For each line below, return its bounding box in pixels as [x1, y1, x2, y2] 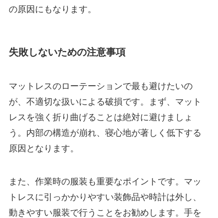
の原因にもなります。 [8, 4, 96, 15]
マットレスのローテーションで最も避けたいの [8, 81, 193, 91]
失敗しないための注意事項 [8, 47, 126, 58]
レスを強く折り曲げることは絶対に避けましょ [8, 112, 193, 122]
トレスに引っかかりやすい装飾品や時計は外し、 [8, 192, 201, 202]
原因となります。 [8, 143, 79, 153]
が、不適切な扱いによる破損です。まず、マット [8, 96, 201, 107]
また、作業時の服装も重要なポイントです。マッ [8, 176, 201, 186]
